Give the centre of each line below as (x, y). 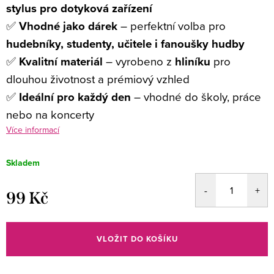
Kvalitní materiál (61, 61)
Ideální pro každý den (75, 97)
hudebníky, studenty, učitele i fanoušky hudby (125, 44)
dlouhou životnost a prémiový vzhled (98, 79)
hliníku (193, 61)
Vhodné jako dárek (68, 26)
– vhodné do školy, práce (196, 97)
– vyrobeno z (139, 61)
